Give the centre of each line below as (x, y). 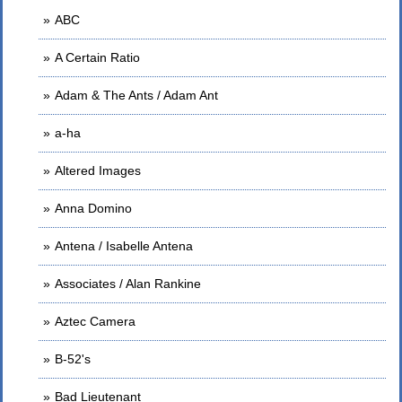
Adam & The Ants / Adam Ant (136, 95)
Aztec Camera (95, 321)
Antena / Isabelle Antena (124, 246)
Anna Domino (93, 208)
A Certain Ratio (97, 57)
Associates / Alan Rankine (128, 284)
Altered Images (104, 170)
